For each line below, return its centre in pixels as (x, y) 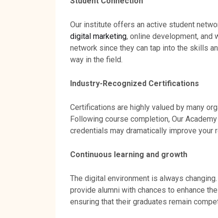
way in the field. (96, 59)
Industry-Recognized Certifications (135, 83)
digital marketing (98, 36)
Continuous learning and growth (129, 154)
